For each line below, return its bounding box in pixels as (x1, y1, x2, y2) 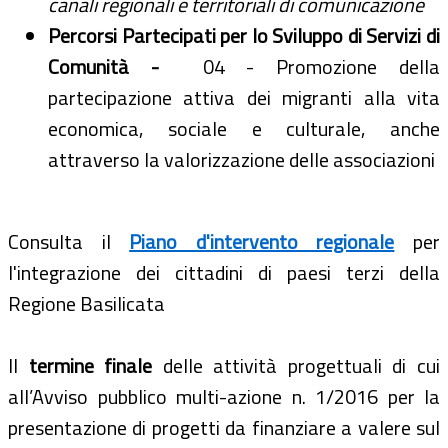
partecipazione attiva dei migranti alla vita (48, 81, 440, 113)
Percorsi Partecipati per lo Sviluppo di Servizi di (48, 19, 440, 51)
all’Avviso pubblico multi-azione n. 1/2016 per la (8, 380, 440, 412)
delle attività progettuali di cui (152, 349, 441, 381)
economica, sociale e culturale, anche (48, 112, 440, 144)
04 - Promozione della (202, 50, 440, 82)
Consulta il (8, 225, 130, 257)
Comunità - (48, 50, 203, 82)
